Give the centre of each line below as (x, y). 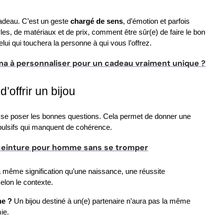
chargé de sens (97, 21)
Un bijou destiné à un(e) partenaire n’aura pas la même (101, 201)
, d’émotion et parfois (156, 21)
